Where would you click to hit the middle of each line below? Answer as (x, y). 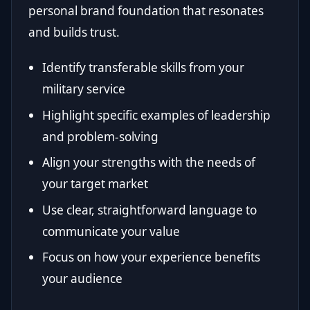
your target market (95, 184)
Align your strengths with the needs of (149, 163)
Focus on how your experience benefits (151, 257)
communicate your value (111, 231)
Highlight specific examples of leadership (156, 115)
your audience (82, 279)
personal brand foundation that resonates (146, 11)
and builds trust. (74, 33)
